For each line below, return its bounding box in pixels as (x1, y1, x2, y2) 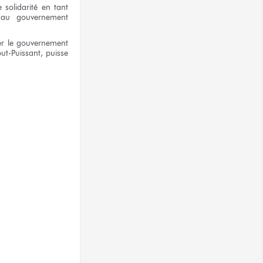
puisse (43, 47, 69, 58)
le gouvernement (7, 37, 69, 48)
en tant (41, 2, 69, 13)
